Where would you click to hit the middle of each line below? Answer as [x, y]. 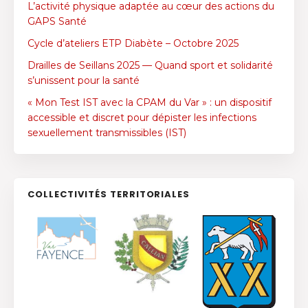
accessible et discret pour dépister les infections [142, 118]
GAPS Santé [57, 22]
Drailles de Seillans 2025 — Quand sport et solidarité [150, 66]
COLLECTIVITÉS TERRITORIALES [109, 195]
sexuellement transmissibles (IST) [107, 133]
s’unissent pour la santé [84, 81]
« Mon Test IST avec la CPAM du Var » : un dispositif [150, 103]
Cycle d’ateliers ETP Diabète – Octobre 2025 [133, 44]
